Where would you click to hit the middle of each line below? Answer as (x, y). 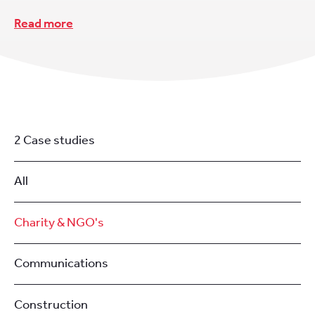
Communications (61, 264)
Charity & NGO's (59, 222)
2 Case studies (54, 140)
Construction (51, 305)
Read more (44, 23)
